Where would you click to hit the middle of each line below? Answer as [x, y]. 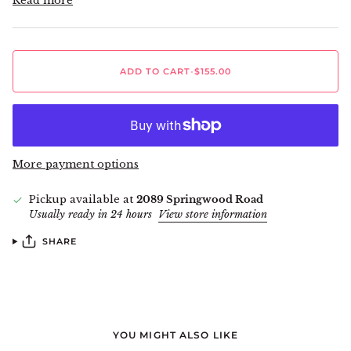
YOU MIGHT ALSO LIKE [175, 335]
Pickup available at [83, 200]
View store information [213, 215]
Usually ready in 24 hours [92, 215]
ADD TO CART [155, 72]
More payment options [76, 165]
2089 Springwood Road [200, 200]
